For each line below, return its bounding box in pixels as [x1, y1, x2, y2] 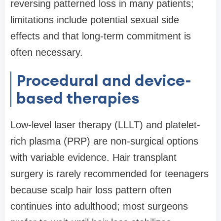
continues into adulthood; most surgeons [10, 201, 188, 212]
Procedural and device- [16, 70, 191, 91]
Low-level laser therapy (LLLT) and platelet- [10, 119, 200, 131]
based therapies [16, 88, 139, 109]
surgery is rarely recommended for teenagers [10, 168, 209, 180]
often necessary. [10, 47, 83, 58]
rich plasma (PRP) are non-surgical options [10, 136, 198, 147]
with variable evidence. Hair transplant [10, 152, 177, 163]
